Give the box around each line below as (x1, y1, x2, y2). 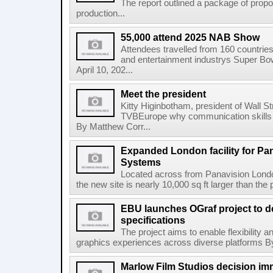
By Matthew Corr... (76, 122, 151, 132)
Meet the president (121, 88, 206, 99)
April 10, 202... (76, 65, 133, 75)
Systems (121, 157, 161, 168)
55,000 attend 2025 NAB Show (121, 32, 260, 43)
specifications (121, 214, 185, 225)
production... (76, 9, 125, 18)
